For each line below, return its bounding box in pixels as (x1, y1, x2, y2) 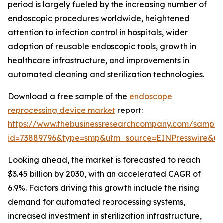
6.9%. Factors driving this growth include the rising (8, 183, 199, 193)
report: (115, 105, 143, 115)
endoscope (129, 91, 172, 102)
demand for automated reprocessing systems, (8, 197, 185, 207)
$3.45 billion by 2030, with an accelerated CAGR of (8, 169, 201, 179)
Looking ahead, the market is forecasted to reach (8, 155, 200, 165)
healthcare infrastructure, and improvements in (8, 55, 189, 66)
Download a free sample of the (8, 91, 129, 102)
